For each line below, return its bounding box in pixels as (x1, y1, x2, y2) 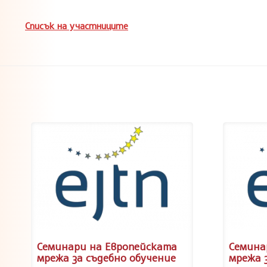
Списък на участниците (25, 19, 128, 32)
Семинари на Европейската (37, 239, 177, 253)
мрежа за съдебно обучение (37, 250, 176, 264)
